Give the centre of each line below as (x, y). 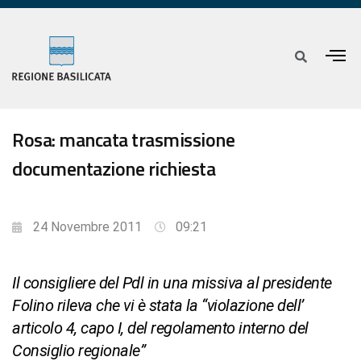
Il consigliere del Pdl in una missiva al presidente (172, 283)
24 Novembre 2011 (87, 227)
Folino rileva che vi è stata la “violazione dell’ (158, 306)
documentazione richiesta (114, 169)
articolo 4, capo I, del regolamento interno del (160, 328)
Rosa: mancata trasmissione (123, 140)
